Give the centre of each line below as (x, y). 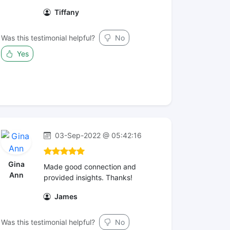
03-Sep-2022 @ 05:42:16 (97, 135)
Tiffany (66, 12)
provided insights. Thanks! (88, 177)
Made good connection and (90, 167)
